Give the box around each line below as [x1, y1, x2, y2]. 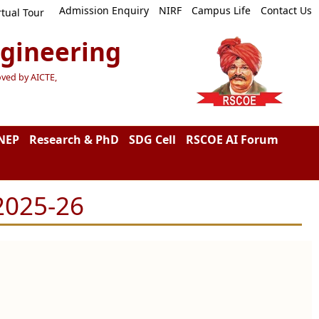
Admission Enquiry [58, 4, 149, 17]
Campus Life [191, 4, 251, 17]
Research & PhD [28, 132, 119, 147]
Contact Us [260, 4, 312, 17]
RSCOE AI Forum [185, 132, 278, 147]
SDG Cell [128, 132, 176, 147]
